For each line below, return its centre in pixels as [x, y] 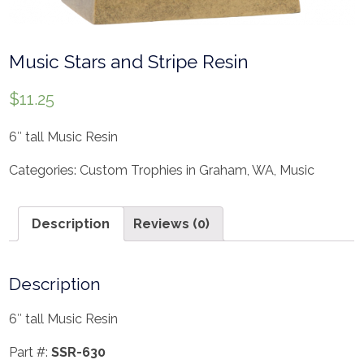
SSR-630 [79, 352]
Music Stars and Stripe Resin [129, 62]
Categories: [45, 170]
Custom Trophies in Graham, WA [177, 170]
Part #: [30, 352]
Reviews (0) [171, 224]
